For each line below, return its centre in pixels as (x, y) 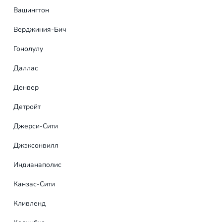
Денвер (26, 88)
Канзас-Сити (34, 184)
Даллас (26, 68)
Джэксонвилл (36, 146)
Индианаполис (37, 165)
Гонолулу (28, 49)
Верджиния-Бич (40, 30)
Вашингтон (31, 10)
